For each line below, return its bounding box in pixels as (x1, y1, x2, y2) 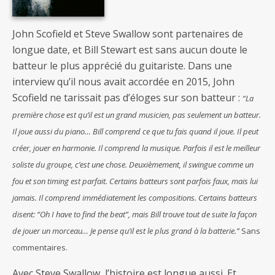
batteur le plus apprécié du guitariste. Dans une (12, 59, 232, 72)
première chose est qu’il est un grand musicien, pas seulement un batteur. (12, 109, 261, 120)
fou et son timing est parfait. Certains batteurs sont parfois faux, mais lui (12, 176, 258, 187)
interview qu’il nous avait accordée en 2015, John (12, 75, 234, 88)
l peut (239, 126, 258, 137)
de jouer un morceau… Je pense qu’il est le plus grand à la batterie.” (12, 225, 241, 236)
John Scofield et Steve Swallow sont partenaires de (12, 27, 243, 41)
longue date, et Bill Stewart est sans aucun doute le (12, 43, 247, 56)
